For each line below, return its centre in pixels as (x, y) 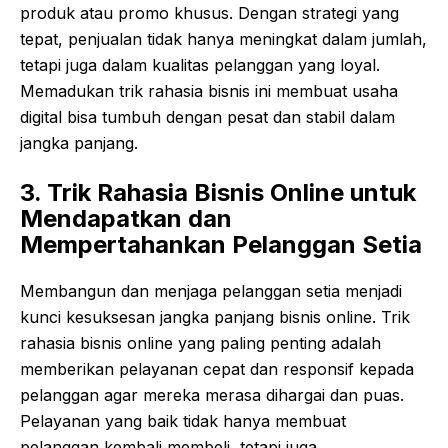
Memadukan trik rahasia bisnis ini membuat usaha (209, 91)
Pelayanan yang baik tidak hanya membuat (183, 421)
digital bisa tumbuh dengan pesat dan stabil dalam (207, 117)
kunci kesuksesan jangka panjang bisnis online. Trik (215, 317)
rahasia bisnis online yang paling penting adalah (200, 343)
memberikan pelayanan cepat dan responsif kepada (217, 369)
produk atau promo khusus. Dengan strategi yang (209, 13)
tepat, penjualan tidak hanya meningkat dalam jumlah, (223, 39)
